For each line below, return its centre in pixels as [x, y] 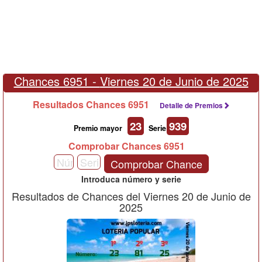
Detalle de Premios [191, 105]
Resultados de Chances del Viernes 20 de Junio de [131, 196]
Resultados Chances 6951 [95, 104]
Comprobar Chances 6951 [131, 146]
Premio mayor [98, 127]
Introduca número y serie [131, 179]
